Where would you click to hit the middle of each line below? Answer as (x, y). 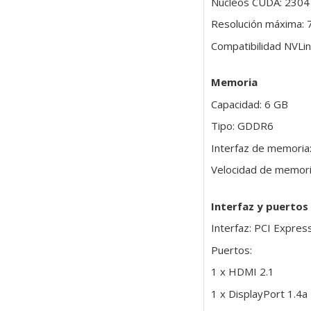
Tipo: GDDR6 (242, 126)
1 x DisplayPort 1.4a (259, 293)
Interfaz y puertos (259, 206)
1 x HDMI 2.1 (242, 272)
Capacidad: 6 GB (249, 104)
